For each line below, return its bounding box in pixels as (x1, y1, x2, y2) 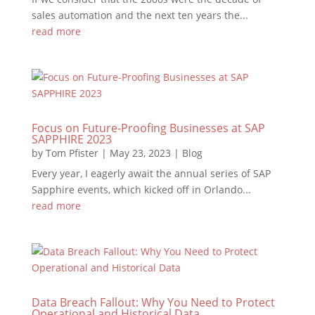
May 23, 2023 (109, 146, 171, 160)
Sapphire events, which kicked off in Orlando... (31, 183, 251, 196)
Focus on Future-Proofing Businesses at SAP (31, 120, 265, 136)
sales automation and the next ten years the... (31, 8, 248, 22)
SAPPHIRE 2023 (31, 131, 112, 147)
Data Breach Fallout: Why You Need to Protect (31, 295, 275, 310)
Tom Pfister (45, 146, 98, 160)
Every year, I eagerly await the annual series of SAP (31, 167, 271, 180)
